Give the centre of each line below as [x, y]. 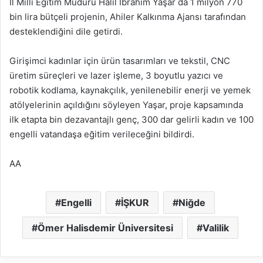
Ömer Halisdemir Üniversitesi [105, 227]
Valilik [215, 227]
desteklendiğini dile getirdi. [66, 31]
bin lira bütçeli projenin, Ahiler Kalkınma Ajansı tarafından [128, 16]
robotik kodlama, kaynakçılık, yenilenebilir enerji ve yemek [130, 90]
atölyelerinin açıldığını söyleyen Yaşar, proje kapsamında [126, 104]
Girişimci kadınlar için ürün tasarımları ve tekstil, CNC [120, 60]
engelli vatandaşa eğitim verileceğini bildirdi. [102, 134]
